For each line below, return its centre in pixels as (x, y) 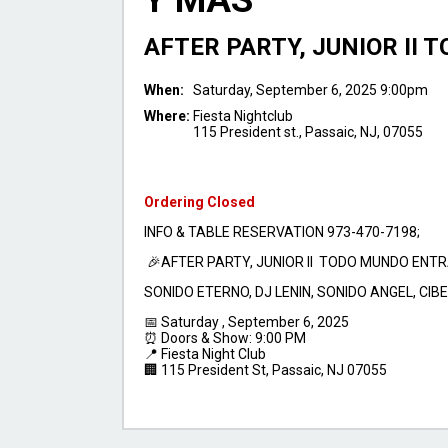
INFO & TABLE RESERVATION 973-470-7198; (282, 232)
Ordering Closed (199, 202)
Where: (168, 116)
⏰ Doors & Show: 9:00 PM (225, 338)
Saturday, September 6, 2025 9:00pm (310, 90)
